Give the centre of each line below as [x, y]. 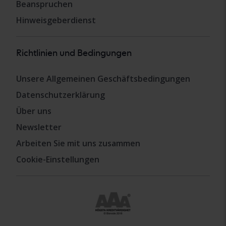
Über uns [34, 111]
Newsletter [39, 127]
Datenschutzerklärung [61, 95]
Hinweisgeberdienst [56, 20]
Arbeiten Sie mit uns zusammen [78, 144]
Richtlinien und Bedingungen [74, 53]
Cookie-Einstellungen [58, 160]
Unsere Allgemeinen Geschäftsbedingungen [103, 79]
